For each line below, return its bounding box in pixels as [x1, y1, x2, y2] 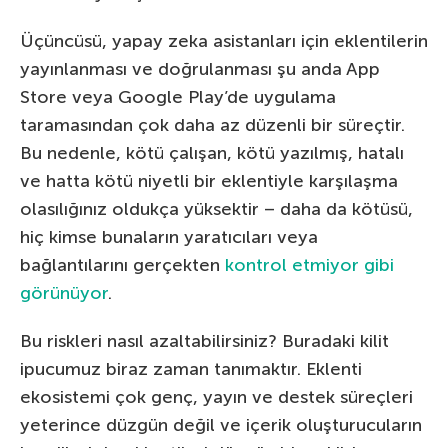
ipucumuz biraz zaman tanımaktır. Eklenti [20, 358, 362, 381]
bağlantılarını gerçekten [20, 254, 225, 277]
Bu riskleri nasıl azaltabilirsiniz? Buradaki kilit [20, 330, 389, 353]
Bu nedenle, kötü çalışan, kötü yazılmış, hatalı [20, 142, 404, 165]
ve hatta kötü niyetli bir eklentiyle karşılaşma [20, 170, 398, 193]
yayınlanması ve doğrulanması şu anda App [20, 58, 380, 81]
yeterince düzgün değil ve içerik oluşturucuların [20, 414, 422, 437]
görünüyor [20, 282, 108, 305]
